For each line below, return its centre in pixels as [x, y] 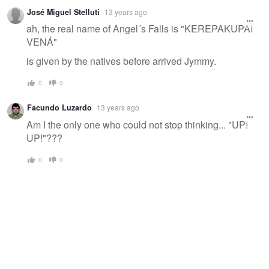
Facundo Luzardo [59, 108]
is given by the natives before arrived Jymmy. [121, 61]
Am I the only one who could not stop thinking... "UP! [137, 124]
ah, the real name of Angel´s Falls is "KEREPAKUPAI [140, 29]
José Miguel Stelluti [63, 12]
